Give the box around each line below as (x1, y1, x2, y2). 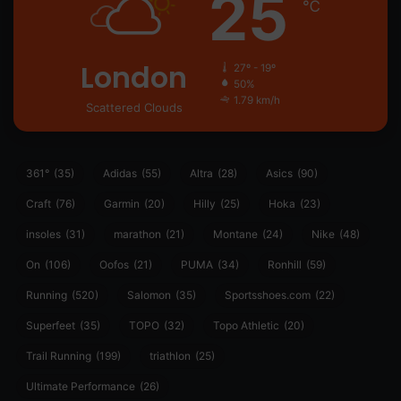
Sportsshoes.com (225, 288, 311, 303)
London (81, 57, 187, 98)
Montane (213, 227, 258, 242)
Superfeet (26, 319, 75, 333)
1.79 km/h (234, 94, 280, 107)
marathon (114, 227, 161, 242)
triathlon (149, 349, 191, 363)
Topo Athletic (213, 319, 279, 333)
